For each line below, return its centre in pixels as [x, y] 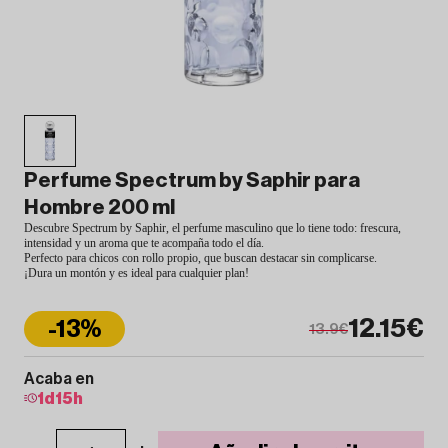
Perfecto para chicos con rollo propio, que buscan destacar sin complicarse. [200, 257]
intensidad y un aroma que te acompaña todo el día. [144, 242]
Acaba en [59, 378]
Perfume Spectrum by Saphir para [192, 180]
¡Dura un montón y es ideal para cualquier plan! [136, 272]
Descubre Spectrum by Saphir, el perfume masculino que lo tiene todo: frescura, [212, 227]
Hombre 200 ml [99, 207]
